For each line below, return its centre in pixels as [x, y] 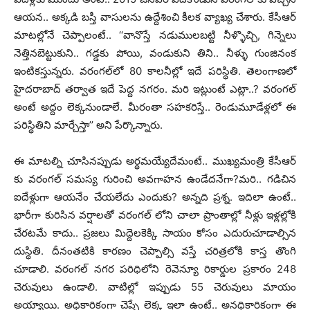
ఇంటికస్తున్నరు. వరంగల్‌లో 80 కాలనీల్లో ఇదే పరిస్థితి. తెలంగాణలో [155, 71]
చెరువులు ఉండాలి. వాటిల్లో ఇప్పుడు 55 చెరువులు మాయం [155, 286]
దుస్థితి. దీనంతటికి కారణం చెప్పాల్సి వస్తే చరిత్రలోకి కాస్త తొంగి [155, 250]
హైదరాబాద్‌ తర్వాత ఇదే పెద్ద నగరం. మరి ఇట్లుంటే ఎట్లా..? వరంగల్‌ [155, 89]
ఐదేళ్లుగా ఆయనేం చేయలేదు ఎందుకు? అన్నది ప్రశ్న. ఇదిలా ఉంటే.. [155, 197]
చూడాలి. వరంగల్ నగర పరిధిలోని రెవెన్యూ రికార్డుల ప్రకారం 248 [155, 268]
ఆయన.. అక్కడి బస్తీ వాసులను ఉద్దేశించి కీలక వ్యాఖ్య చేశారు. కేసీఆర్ [155, 17]
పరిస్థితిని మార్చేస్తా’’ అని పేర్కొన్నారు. [88, 125]
